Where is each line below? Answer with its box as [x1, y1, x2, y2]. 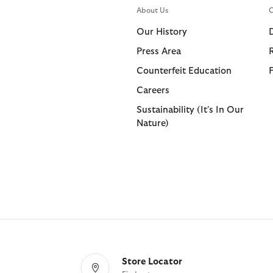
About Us [136, 7, 168, 14]
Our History [136, 27, 187, 37]
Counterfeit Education [136, 66, 232, 76]
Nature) [136, 119, 169, 128]
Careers [136, 86, 169, 95]
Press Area [136, 47, 181, 56]
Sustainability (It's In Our [136, 105, 244, 115]
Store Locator [122, 257, 182, 266]
